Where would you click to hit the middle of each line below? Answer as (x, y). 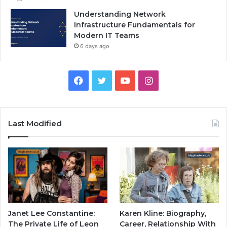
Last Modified (35, 123)
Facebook (104, 80)
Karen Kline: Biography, (163, 214)
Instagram (174, 80)
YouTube (148, 80)
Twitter (121, 80)
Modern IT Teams (107, 35)
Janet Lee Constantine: (51, 214)
